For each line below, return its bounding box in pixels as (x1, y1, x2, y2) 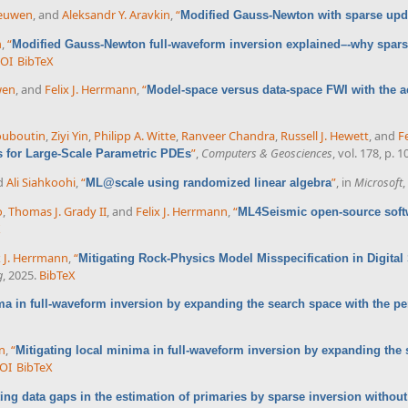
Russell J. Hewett (280, 127, 369, 145)
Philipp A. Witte (94, 127, 176, 145)
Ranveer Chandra (181, 127, 275, 145)
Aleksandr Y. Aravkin (62, 5, 170, 23)
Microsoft (354, 173, 403, 190)
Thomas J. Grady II (8, 202, 107, 219)
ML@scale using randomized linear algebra (86, 175, 331, 189)
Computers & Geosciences (201, 145, 332, 162)
